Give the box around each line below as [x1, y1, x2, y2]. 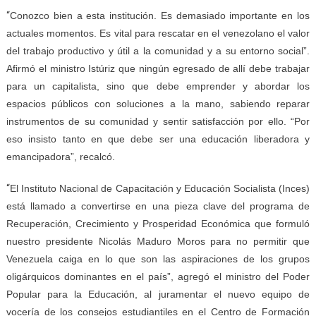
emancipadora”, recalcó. [6, 151, 115, 163]
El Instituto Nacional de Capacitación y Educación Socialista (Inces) [9, 183, 310, 195]
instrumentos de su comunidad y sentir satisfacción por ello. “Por [6, 116, 310, 128]
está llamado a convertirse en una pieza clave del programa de [6, 200, 310, 212]
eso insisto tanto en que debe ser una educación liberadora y [6, 133, 310, 145]
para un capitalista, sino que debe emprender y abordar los [6, 80, 310, 92]
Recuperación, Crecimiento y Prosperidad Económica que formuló [6, 218, 310, 230]
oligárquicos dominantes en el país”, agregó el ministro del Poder [6, 271, 310, 283]
